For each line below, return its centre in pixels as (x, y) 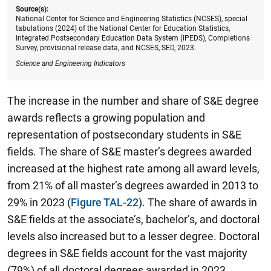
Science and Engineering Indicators (70, 63)
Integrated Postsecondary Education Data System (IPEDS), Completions (133, 38)
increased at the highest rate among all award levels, (133, 168)
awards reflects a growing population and (106, 117)
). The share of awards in (198, 202)
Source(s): (32, 9)
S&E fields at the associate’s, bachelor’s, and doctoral (133, 219)
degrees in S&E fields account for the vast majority (127, 253)
